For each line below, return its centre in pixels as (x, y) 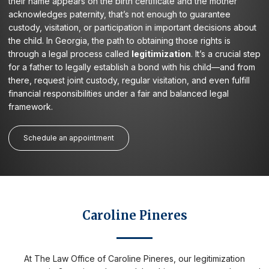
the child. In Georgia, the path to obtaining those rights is (119, 40)
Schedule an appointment (69, 138)
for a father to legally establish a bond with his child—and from (132, 67)
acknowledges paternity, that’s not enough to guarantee (119, 14)
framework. (31, 106)
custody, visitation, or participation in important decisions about (132, 27)
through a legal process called (70, 53)
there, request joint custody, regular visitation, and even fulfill (129, 80)
